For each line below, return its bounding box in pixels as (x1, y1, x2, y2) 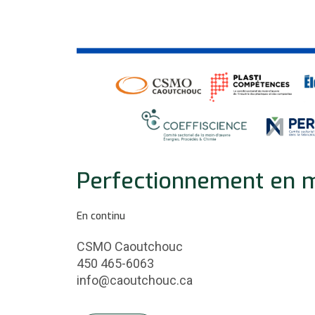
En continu (77, 209, 125, 223)
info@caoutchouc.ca (77, 272, 193, 288)
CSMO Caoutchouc (77, 238, 183, 254)
